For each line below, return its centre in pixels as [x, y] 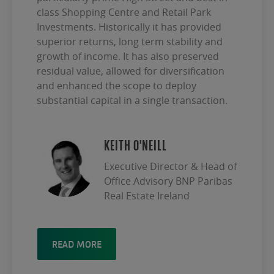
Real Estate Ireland [147, 196]
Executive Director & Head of [170, 167]
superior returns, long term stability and [130, 42]
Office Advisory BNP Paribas [168, 181]
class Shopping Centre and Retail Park [124, 13]
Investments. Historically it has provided [129, 27]
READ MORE [77, 244]
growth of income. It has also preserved [128, 57]
